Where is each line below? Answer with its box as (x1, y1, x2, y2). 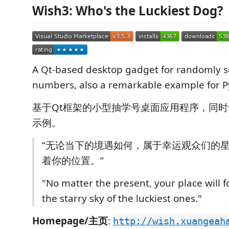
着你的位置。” (42, 154, 104, 167)
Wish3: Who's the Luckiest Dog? (32, 2, 223, 19)
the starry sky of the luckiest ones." (42, 192, 202, 205)
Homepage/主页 (32, 214, 108, 227)
